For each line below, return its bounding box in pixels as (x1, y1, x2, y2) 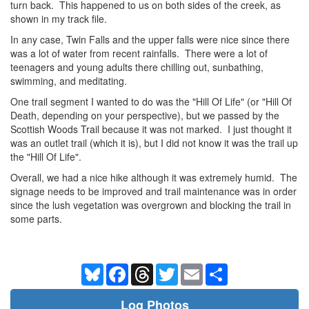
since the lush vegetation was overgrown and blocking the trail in (10, 197, 291, 212)
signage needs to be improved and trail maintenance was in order (10, 183, 297, 198)
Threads (153, 261, 190, 276)
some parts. (10, 211, 62, 226)
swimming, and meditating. (10, 73, 127, 88)
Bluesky (103, 261, 137, 276)
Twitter (178, 261, 207, 276)
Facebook (128, 261, 172, 276)
